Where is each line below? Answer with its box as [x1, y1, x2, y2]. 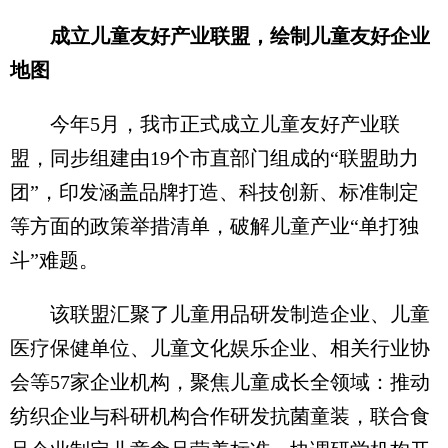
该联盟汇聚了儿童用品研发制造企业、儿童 [10, 302, 430, 325]
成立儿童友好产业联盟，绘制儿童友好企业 [50, 24, 430, 47]
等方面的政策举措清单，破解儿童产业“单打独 [10, 214, 419, 237]
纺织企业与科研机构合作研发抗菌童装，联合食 [10, 404, 430, 427]
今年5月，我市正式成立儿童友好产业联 [10, 112, 400, 135]
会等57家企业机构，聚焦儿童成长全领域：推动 [10, 370, 430, 393]
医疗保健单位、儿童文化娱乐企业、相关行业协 [10, 336, 430, 359]
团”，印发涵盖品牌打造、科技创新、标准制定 [10, 180, 419, 203]
